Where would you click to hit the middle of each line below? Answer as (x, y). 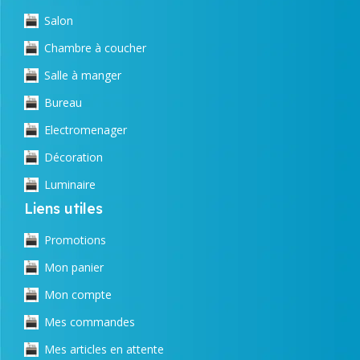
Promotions (75, 239)
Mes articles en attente (104, 349)
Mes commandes (90, 321)
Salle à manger (83, 75)
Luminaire (70, 184)
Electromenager (86, 129)
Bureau (63, 102)
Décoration (74, 157)
